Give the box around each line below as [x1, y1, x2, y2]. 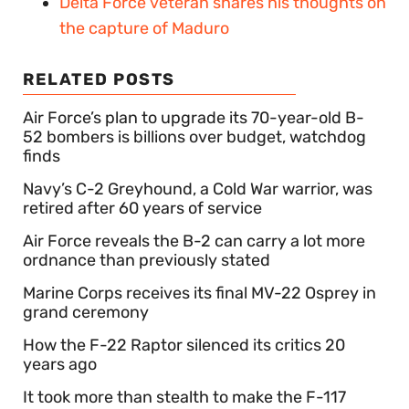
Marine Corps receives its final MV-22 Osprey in [23, 282, 376, 303]
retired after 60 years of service [23, 197, 262, 218]
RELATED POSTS [23, 68, 175, 89]
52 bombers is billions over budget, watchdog [23, 126, 366, 147]
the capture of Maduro [59, 17, 229, 38]
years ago [23, 353, 97, 374]
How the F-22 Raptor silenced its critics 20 [23, 334, 345, 355]
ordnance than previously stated [23, 249, 270, 270]
